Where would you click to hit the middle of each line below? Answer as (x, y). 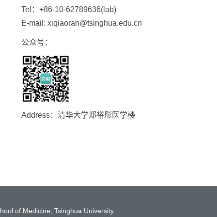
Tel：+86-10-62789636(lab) (71, 9)
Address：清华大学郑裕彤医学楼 (78, 115)
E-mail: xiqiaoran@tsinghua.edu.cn (82, 23)
